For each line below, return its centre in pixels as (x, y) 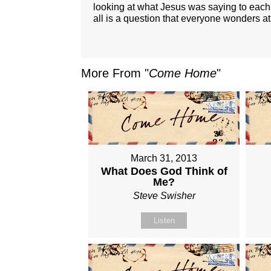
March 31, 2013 (164, 158)
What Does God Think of (164, 171)
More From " (115, 73)
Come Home (183, 73)
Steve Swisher (164, 196)
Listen (164, 221)
